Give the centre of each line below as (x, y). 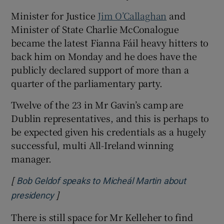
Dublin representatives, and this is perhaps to (110, 118)
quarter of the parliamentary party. (87, 83)
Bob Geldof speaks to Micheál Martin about (101, 181)
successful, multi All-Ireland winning (92, 145)
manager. (31, 159)
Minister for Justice (54, 16)
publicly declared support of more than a (100, 70)
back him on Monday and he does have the (104, 56)
